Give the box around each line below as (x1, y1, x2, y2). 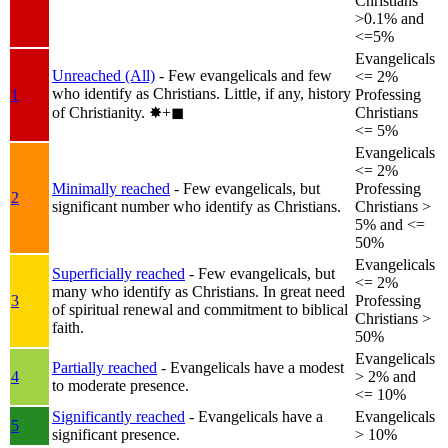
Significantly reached (52, 407, 185, 425)
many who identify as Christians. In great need (52, 282, 345, 300)
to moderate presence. (52, 376, 189, 394)
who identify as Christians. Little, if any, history (52, 84, 351, 102)
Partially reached (52, 358, 157, 376)
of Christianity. (52, 103, 149, 121)
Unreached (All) (52, 66, 155, 84)
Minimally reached (52, 179, 170, 197)
